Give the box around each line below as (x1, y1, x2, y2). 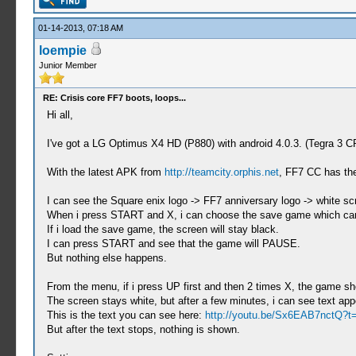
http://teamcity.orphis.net (164, 166, 279, 178)
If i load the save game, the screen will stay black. (46, 223, 279, 235)
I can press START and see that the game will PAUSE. (46, 238, 300, 250)
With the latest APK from (46, 166, 164, 178)
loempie (38, 44, 87, 57)
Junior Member (38, 60, 97, 70)
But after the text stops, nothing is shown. (46, 323, 240, 335)
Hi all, (46, 109, 73, 121)
